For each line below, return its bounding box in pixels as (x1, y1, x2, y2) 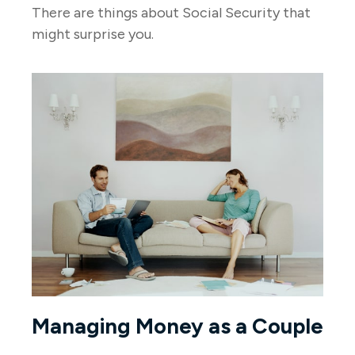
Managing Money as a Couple (32, 313, 323, 340)
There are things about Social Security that (32, 4, 311, 22)
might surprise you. (32, 25, 154, 44)
